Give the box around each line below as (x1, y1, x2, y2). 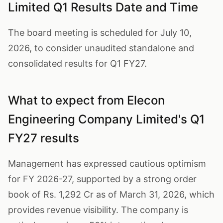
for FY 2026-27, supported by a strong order (8, 174, 197, 184)
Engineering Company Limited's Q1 (8, 112, 205, 126)
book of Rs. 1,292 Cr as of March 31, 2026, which (8, 189, 215, 200)
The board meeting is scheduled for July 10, (8, 27, 192, 38)
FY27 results (8, 131, 79, 145)
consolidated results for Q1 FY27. (8, 58, 147, 69)
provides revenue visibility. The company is (8, 205, 188, 215)
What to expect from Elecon (8, 93, 165, 108)
